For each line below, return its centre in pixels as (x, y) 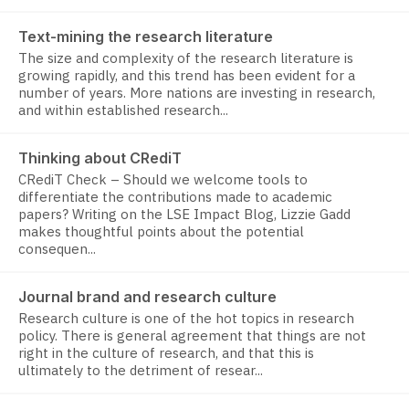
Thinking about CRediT (100, 158)
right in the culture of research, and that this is (166, 353)
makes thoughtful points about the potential (161, 232)
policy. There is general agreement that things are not (192, 336)
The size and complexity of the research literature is (186, 58)
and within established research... (123, 110)
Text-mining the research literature (146, 37)
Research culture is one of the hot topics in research (186, 319)
